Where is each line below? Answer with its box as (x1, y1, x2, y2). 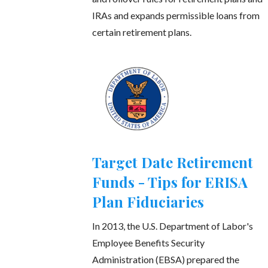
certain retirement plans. (92, 26, 192, 38)
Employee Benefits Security (92, 237, 205, 249)
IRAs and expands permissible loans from (92, 10, 260, 22)
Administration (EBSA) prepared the (92, 254, 240, 266)
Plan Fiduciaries (92, 192, 205, 212)
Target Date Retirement (92, 153, 254, 172)
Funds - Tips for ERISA (92, 172, 248, 192)
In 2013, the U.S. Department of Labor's (92, 220, 254, 232)
